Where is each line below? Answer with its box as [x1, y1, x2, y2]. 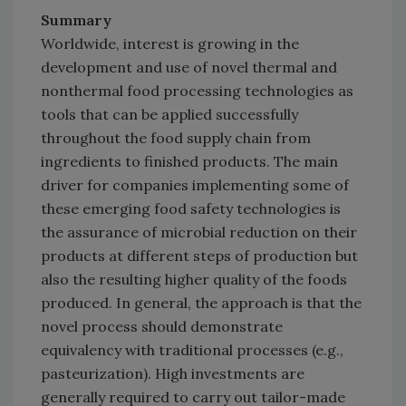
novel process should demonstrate [41, 317, 283, 336]
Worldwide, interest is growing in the [41, 34, 299, 53]
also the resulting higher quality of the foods [41, 270, 347, 289]
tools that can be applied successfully [41, 105, 298, 124]
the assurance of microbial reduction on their [41, 223, 357, 242]
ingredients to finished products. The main [41, 152, 338, 171]
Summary [41, 11, 111, 30]
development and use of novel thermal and [41, 58, 337, 77]
